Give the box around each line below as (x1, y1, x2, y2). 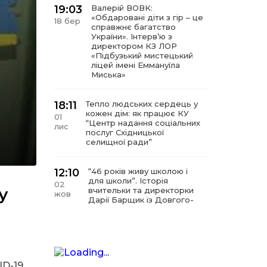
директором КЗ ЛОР (91, 41, 177, 51)
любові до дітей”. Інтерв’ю (89, 243, 198, 253)
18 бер (54, 16, 80, 26)
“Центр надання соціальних (86, 118, 200, 128)
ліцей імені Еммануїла (91, 60, 180, 70)
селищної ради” (86, 137, 152, 147)
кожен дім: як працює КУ (86, 108, 189, 118)
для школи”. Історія (88, 176, 168, 185)
